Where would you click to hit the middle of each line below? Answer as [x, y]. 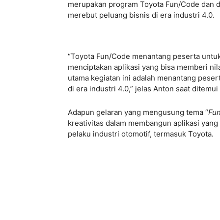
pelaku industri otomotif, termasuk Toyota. [141, 134]
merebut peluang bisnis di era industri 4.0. [141, 15]
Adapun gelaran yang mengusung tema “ [138, 112]
